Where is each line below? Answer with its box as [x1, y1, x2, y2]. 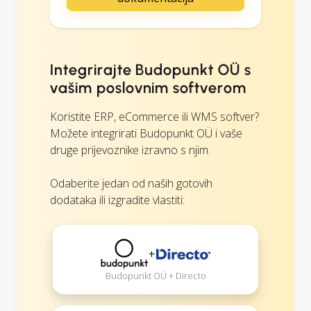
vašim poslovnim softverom [50, 78, 247, 97]
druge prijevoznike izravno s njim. [50, 142, 210, 158]
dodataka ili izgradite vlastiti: [50, 192, 185, 208]
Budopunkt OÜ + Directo [105, 269, 206, 283]
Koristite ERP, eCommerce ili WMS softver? [50, 108, 259, 124]
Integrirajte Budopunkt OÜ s [50, 60, 251, 79]
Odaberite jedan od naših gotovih [50, 175, 212, 191]
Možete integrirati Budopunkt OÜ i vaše [50, 125, 242, 141]
